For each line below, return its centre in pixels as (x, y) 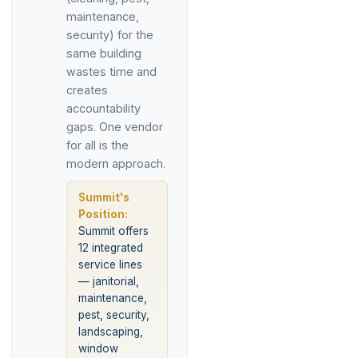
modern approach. (116, 163)
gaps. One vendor (115, 127)
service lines (110, 265)
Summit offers (113, 231)
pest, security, (114, 315)
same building (104, 53)
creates (87, 90)
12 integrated (111, 248)
